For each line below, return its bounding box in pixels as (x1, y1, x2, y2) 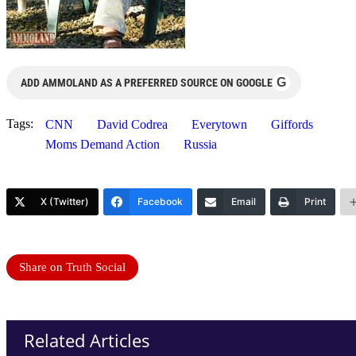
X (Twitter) (41, 195, 89, 207)
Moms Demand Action (45, 137, 160, 151)
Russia (184, 137, 217, 151)
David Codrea (97, 117, 168, 131)
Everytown (192, 117, 247, 131)
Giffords (271, 117, 313, 131)
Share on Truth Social (19, 260, 126, 273)
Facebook (137, 195, 183, 207)
